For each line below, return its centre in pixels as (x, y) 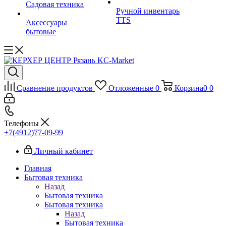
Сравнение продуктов (55, 88)
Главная (38, 168)
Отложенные (131, 88)
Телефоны (22, 123)
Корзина (189, 88)
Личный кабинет (64, 151)
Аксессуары (46, 22)
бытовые (41, 32)
